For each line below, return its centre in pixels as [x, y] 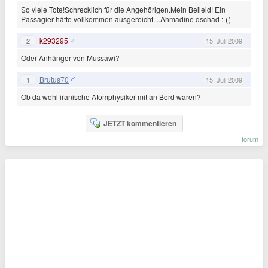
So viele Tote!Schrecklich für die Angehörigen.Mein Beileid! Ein [123, 9]
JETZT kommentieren [140, 123]
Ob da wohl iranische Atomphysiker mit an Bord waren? [111, 97]
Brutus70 [54, 79]
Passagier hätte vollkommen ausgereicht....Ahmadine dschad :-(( [126, 19]
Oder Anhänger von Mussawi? [70, 58]
